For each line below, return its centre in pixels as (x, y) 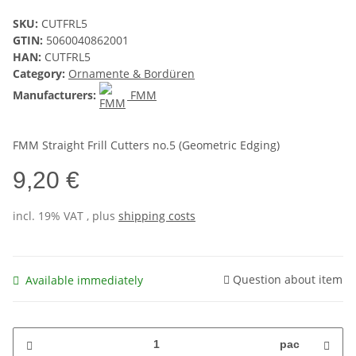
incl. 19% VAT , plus (66, 216)
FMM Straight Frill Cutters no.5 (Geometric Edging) (146, 145)
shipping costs (157, 216)
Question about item (288, 279)
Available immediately (84, 280)
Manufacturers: (54, 95)
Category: (41, 74)
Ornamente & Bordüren (132, 74)
